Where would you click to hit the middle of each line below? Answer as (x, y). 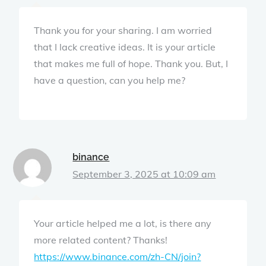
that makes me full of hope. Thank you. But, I (131, 63)
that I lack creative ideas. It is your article (125, 47)
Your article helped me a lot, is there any (123, 223)
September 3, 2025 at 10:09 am (144, 174)
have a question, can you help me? (110, 80)
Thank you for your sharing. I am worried (123, 30)
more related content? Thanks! (101, 240)
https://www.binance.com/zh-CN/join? (118, 256)
